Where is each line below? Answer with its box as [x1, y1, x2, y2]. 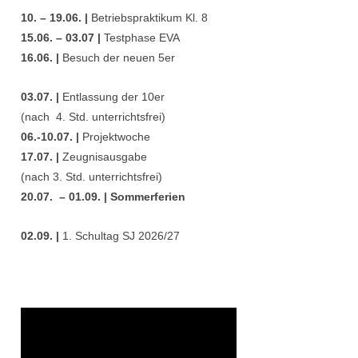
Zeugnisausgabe [58, 150, 147, 164]
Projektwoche [78, 130, 150, 144]
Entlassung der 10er [58, 90, 165, 104]
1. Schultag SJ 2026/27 [58, 229, 180, 243]
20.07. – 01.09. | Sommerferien [20, 190, 185, 204]
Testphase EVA [100, 31, 180, 45]
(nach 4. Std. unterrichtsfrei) [20, 110, 165, 124]
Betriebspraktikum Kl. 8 [87, 11, 208, 25]
